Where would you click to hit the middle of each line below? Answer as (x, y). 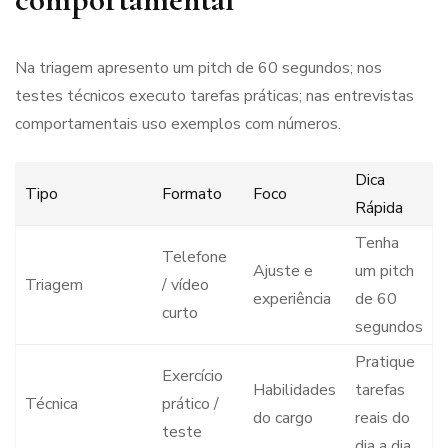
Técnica (51, 404)
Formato (191, 194)
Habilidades (294, 390)
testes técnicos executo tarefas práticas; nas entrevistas (214, 96)
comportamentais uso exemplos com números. (178, 124)
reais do (382, 418)
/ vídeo (185, 285)
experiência (291, 299)
